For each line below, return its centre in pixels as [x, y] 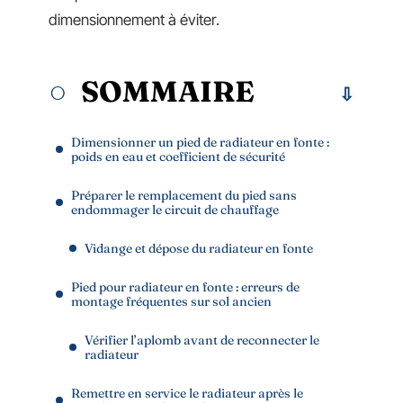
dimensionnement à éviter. [134, 20]
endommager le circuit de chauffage [175, 209]
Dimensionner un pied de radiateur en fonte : [200, 142]
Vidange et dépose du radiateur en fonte [199, 248]
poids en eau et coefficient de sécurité [178, 156]
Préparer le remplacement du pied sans [184, 195]
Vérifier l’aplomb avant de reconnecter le [202, 340]
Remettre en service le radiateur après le [187, 393]
